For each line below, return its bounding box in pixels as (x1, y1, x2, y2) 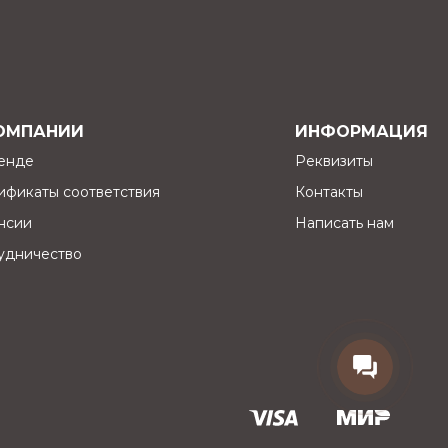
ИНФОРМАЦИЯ (294, 121, 428, 141)
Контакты (294, 182, 363, 201)
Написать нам (294, 213, 394, 232)
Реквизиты (294, 151, 373, 170)
